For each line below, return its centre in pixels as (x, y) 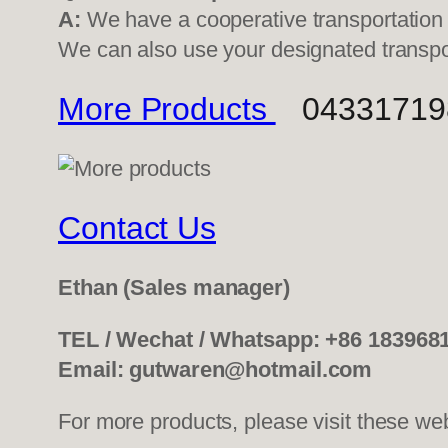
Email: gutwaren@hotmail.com (215, 370)
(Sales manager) (206, 288)
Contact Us (137, 228)
